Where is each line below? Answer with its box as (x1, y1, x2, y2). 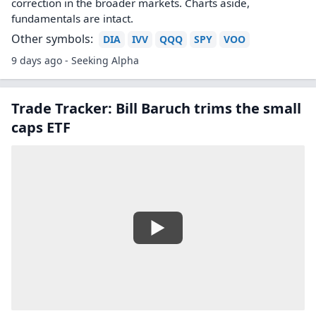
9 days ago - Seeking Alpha (11, 54, 139, 67)
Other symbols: (11, 31, 93, 47)
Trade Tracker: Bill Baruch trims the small (11, 99, 301, 118)
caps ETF (11, 118, 71, 137)
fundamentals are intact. (11, 11, 133, 25)
